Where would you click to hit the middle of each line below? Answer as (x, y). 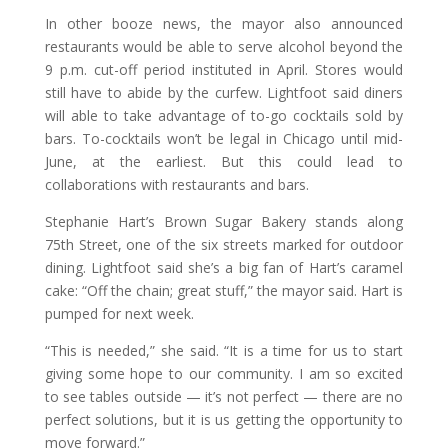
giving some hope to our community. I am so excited (224, 373)
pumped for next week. (119, 313)
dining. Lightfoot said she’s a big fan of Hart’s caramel (224, 267)
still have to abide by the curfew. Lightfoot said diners (224, 92)
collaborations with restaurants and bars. (176, 184)
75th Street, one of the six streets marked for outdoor (224, 244)
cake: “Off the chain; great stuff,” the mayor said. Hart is (224, 290)
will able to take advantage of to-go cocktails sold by (224, 115)
